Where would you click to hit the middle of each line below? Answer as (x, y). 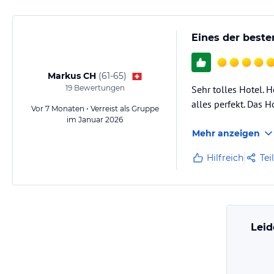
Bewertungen (98, 88)
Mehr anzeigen (226, 134)
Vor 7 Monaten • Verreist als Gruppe (95, 109)
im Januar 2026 (95, 120)
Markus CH (72, 76)
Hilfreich (225, 158)
